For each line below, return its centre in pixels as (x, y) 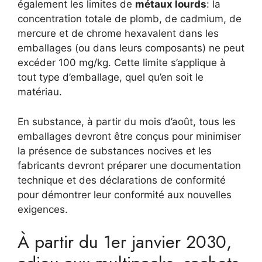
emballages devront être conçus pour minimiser (129, 136)
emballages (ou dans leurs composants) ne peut (131, 48)
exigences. (43, 209)
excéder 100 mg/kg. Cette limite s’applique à (122, 63)
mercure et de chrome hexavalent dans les (118, 33)
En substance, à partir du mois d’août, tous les (127, 121)
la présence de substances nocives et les (115, 151)
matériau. (40, 92)
